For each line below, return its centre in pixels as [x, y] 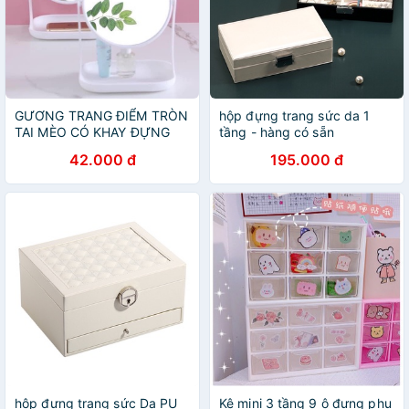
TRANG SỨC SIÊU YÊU [84, 148]
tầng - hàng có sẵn [277, 132]
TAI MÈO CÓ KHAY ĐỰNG [92, 132]
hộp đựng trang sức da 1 [295, 115]
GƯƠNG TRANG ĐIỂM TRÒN [102, 115]
